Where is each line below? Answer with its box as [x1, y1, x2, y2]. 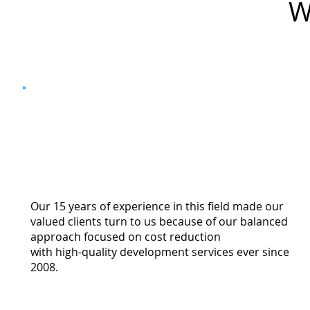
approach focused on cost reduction [30, 229, 221, 245]
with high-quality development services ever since [30, 244, 290, 260]
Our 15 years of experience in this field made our [30, 199, 284, 215]
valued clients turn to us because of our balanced [30, 214, 289, 230]
